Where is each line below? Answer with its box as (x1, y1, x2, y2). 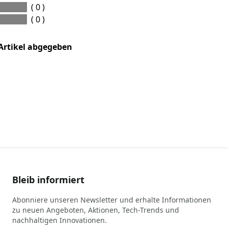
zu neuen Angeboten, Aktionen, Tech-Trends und (12, 205, 179, 215)
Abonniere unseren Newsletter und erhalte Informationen (12, 194, 211, 205)
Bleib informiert (12, 173, 84, 186)
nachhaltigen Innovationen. (12, 215, 107, 225)
